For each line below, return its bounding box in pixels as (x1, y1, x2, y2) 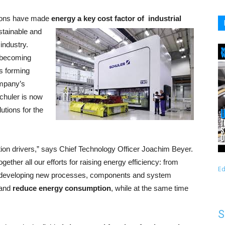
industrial (148, 14, 181, 23)
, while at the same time (111, 184, 188, 192)
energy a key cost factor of (51, 14, 148, 23)
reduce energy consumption (13, 184, 111, 192)
